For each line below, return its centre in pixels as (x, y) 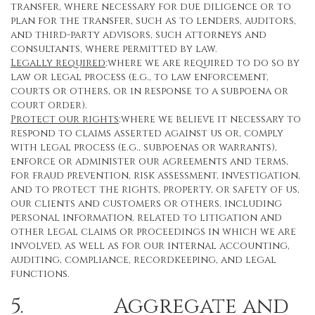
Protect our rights (65, 119)
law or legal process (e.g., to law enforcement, (140, 77)
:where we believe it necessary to (210, 119)
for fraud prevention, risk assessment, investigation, (155, 175)
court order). (49, 105)
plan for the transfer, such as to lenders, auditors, (153, 21)
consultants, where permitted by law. (114, 49)
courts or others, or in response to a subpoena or (149, 91)
